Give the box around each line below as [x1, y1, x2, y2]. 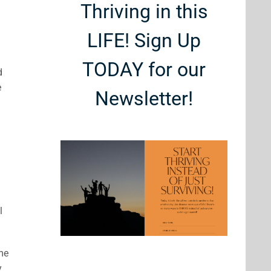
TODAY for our [82, 58, 206, 81]
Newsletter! [95, 87, 193, 110]
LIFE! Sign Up [87, 29, 201, 52]
